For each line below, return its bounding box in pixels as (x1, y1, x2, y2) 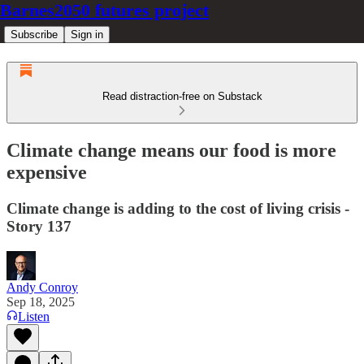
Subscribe (11, 28, 58, 41)
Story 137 (6, 217, 71, 235)
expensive (6, 161, 87, 183)
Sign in (71, 28, 103, 41)
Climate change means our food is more (6, 139, 336, 161)
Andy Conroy (6, 279, 78, 294)
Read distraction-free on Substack (102, 90, 262, 102)
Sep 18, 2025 (6, 294, 75, 309)
